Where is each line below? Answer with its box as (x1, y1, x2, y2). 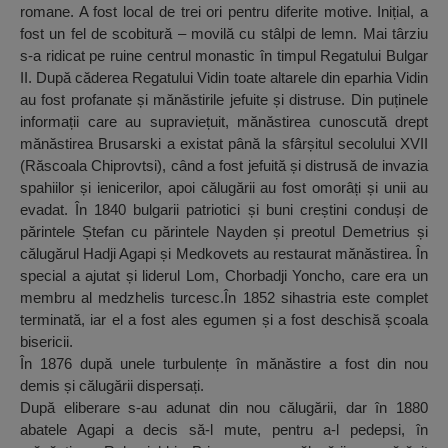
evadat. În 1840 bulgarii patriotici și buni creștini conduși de (20, 201, 428, 219)
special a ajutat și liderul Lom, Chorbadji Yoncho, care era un (20, 267, 428, 285)
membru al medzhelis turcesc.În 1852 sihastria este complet (20, 289, 428, 307)
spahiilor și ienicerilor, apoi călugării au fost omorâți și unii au (20, 179, 428, 197)
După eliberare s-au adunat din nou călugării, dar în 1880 (20, 399, 428, 417)
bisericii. (20, 333, 73, 351)
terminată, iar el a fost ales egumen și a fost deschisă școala (20, 311, 428, 329)
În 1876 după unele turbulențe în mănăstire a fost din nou (20, 355, 428, 373)
